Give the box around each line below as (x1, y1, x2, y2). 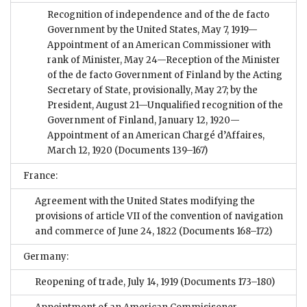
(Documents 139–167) (112, 144, 208, 156)
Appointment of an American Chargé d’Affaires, (47, 129, 265, 141)
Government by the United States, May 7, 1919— (47, 23, 258, 36)
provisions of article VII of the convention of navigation (35, 210, 283, 222)
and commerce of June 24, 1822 (35, 225, 177, 237)
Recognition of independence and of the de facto (47, 8, 269, 21)
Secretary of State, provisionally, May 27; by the (47, 84, 258, 96)
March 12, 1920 (47, 144, 112, 156)
